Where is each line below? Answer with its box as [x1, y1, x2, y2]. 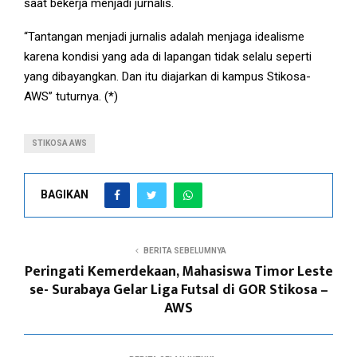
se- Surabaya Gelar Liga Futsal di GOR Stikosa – [29, 278, 328, 303]
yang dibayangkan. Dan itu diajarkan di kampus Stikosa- [24, 69, 311, 84]
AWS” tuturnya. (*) [24, 89, 118, 104]
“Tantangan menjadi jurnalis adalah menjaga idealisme [24, 29, 304, 45]
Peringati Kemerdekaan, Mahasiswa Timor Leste [24, 260, 333, 284]
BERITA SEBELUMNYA [143, 246, 226, 256]
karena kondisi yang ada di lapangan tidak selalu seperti [24, 49, 312, 65]
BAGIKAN [41, 187, 88, 201]
